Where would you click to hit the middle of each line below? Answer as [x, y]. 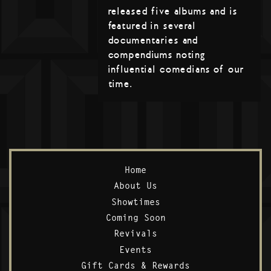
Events [135, 249]
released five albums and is [172, 11]
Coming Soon [135, 218]
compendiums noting [156, 55]
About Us [135, 186]
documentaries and [153, 41]
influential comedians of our [176, 70]
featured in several [152, 26]
